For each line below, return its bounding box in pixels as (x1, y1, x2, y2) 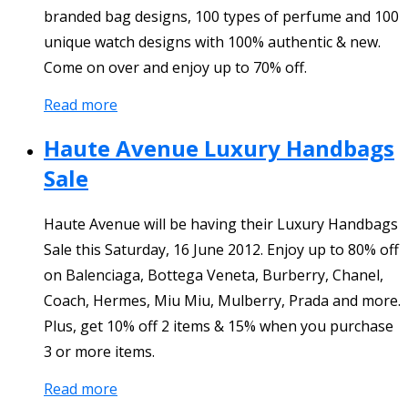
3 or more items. (44, 342, 155, 362)
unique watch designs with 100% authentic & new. (44, 32, 381, 53)
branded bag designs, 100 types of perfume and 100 (44, 6, 399, 27)
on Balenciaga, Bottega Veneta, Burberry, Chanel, (44, 265, 383, 286)
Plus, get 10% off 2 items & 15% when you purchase (44, 316, 393, 337)
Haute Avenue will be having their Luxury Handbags (44, 214, 398, 235)
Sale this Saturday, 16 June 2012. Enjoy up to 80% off (44, 240, 399, 260)
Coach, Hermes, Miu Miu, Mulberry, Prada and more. (44, 291, 401, 311)
